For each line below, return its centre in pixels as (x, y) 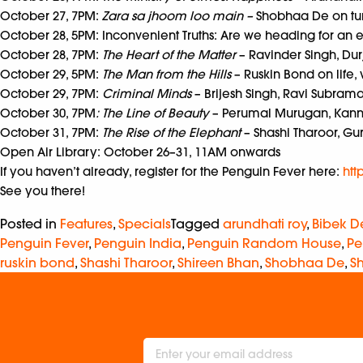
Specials (145, 223)
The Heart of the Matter (169, 54)
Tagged (197, 223)
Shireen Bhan (218, 262)
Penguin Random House (264, 243)
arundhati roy (265, 223)
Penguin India (138, 243)
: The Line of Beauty (152, 113)
